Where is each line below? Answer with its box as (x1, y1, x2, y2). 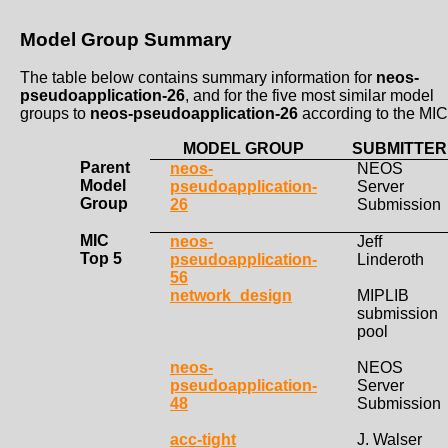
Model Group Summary (20, 28, 232, 50)
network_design (170, 287, 292, 305)
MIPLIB (357, 287, 409, 305)
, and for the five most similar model (185, 87, 434, 105)
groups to (20, 105, 90, 123)
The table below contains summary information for (20, 69, 376, 87)
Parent (80, 159, 130, 177)
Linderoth (357, 251, 424, 269)
